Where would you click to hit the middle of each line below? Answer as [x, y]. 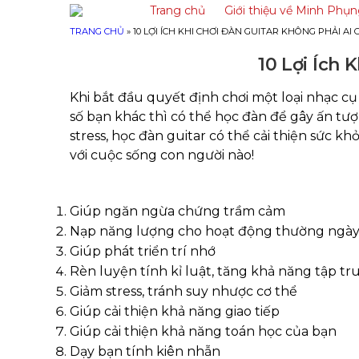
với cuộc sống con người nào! [162, 155]
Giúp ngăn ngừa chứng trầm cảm [177, 211]
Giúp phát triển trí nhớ [143, 251]
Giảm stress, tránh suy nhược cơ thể [184, 291]
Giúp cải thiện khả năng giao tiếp [175, 311]
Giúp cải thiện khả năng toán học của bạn [203, 331]
